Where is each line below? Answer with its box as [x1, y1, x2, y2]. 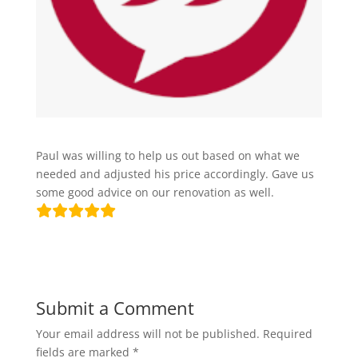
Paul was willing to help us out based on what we [35, 147, 300, 163]
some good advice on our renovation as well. [35, 184, 274, 200]
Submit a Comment [35, 295, 194, 320]
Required [262, 325, 312, 341]
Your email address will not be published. [35, 325, 260, 341]
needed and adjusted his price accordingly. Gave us [35, 165, 314, 181]
